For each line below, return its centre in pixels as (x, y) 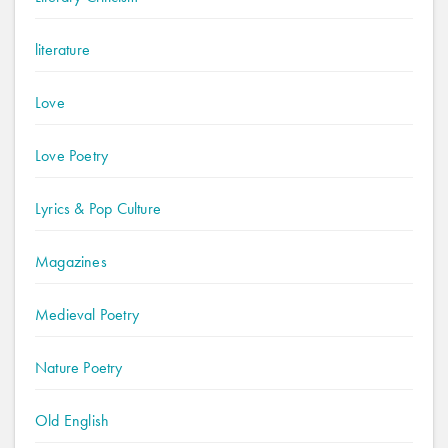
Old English (72, 420)
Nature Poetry (79, 367)
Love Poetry (72, 155)
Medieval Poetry (87, 314)
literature (62, 49)
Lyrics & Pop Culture (98, 208)
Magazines (71, 261)
